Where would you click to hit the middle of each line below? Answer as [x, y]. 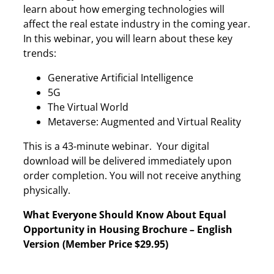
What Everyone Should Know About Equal [125, 215]
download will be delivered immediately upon [128, 161]
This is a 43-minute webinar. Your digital [116, 146]
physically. [47, 191]
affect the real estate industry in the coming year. [137, 24]
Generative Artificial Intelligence [120, 77]
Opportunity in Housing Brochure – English [128, 230]
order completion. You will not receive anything [132, 176]
